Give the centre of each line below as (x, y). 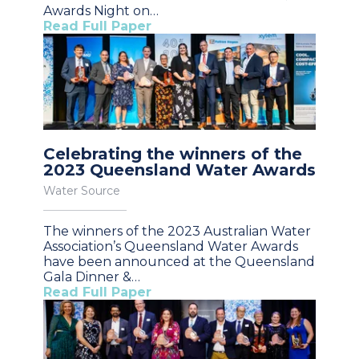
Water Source (82, 190)
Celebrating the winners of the (173, 153)
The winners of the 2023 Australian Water (177, 231)
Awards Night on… (101, 10)
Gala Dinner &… (92, 276)
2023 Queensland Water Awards (179, 169)
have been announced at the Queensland (179, 261)
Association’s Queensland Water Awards (171, 246)
